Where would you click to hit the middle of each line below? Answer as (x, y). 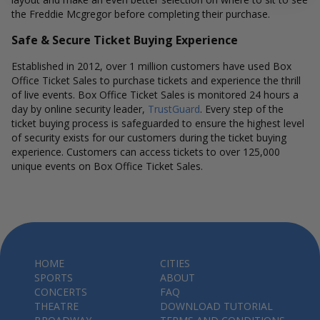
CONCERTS (61, 292)
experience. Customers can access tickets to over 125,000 (146, 152)
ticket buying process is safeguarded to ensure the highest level (158, 123)
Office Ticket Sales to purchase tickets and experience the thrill (156, 80)
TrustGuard (174, 109)
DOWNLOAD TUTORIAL (216, 306)
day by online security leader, (80, 109)
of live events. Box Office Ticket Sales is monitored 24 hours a (155, 95)
